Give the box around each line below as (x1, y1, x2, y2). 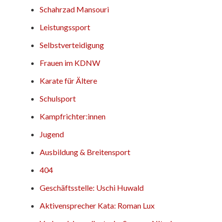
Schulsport (40, 93, 76, 103)
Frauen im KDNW (40, 57, 100, 67)
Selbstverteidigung (40, 40, 104, 50)
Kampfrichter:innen (40, 111, 106, 121)
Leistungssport (40, 22, 90, 32)
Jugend (40, 129, 64, 139)
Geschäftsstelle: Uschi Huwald (40, 182, 144, 192)
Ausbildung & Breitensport (40, 147, 130, 157)
